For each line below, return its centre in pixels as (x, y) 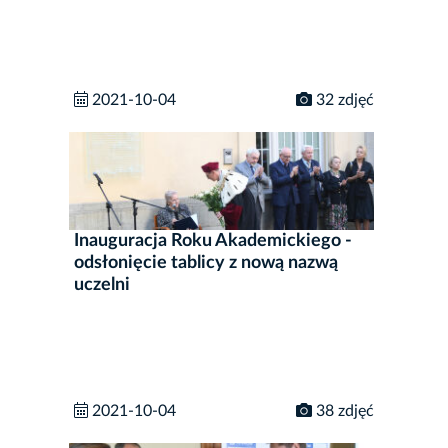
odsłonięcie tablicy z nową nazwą (206, 262)
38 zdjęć (343, 410)
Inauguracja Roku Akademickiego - (213, 240)
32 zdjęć (343, 100)
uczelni (102, 284)
